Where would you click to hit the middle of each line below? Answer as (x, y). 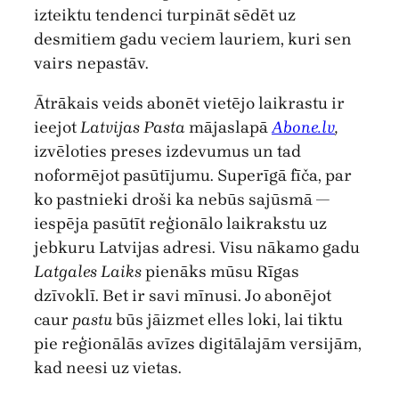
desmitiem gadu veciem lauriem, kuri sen (193, 39)
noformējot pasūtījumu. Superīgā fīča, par (193, 176)
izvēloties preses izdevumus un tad (167, 152)
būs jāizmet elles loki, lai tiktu (228, 320)
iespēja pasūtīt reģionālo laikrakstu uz (180, 224)
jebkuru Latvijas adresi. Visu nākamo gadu (197, 248)
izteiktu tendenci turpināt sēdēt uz (165, 15)
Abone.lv (303, 128)
